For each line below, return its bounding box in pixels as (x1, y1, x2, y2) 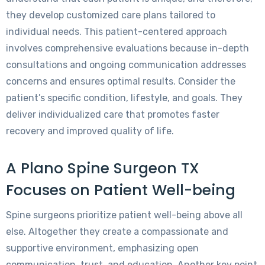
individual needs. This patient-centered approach (6, 26, 227, 38)
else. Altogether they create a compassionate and (6, 226, 228, 238)
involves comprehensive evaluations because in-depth (6, 43, 249, 54)
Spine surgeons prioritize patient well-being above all (6, 209, 243, 221)
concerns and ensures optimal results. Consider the (6, 76, 235, 88)
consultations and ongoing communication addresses (6, 59, 246, 71)
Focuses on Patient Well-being (6, 180, 235, 201)
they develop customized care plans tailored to (6, 9, 215, 21)
